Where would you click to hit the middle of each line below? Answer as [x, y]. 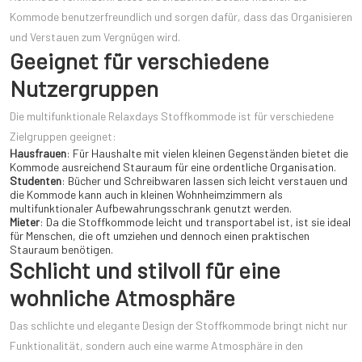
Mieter [25, 222]
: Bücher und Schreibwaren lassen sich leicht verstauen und [204, 181]
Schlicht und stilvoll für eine [145, 270]
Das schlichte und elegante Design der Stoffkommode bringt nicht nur [179, 326]
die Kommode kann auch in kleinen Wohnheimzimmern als [146, 195]
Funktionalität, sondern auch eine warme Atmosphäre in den [156, 346]
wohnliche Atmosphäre [122, 298]
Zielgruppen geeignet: [63, 137]
